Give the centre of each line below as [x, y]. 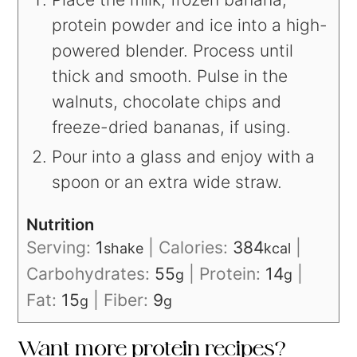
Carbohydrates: [91, 274]
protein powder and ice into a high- [190, 25]
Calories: [196, 248]
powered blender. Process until [173, 51]
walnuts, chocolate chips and [167, 102]
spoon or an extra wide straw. [167, 182]
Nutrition [61, 225]
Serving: [61, 248]
